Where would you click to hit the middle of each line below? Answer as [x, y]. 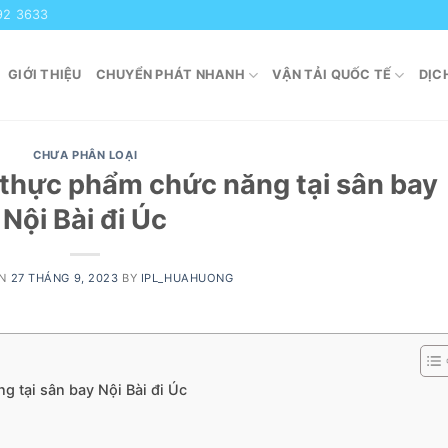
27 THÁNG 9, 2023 [64, 277]
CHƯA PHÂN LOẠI [85, 155]
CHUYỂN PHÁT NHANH [170, 74]
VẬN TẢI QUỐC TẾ [332, 74]
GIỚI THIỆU [45, 74]
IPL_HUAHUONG [187, 277]
